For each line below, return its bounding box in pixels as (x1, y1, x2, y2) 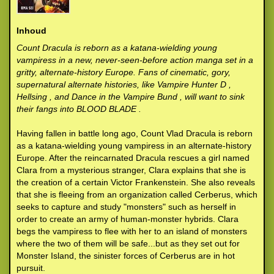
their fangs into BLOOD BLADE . (17, 104, 141, 114)
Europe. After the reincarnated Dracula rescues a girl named (17, 153, 250, 163)
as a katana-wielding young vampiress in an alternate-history (17, 141, 251, 150)
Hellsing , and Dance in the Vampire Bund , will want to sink (17, 92, 245, 102)
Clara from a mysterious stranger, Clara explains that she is (17, 165, 246, 175)
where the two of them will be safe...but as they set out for (17, 239, 240, 248)
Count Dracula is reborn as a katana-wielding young (17, 43, 217, 53)
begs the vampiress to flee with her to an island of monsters (17, 226, 247, 236)
